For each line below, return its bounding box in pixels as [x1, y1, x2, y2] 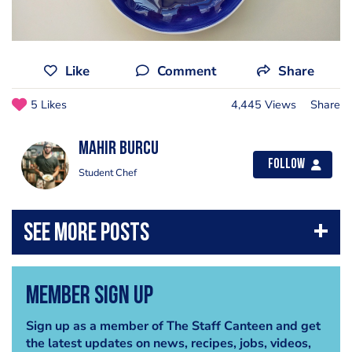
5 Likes [31, 97, 67, 113]
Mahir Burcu [79, 140, 159, 159]
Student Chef [79, 166, 137, 181]
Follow [268, 158, 305, 172]
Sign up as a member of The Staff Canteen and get [25, 317, 321, 335]
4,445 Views [231, 97, 296, 113]
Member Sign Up [25, 284, 153, 310]
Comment [156, 62, 216, 81]
